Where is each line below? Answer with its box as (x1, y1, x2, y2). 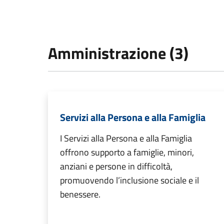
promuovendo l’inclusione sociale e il (60, 173, 199, 187)
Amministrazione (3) (48, 41, 188, 65)
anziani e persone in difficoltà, (60, 159, 172, 173)
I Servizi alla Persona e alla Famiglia (60, 131, 192, 145)
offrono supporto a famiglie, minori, (60, 145, 194, 159)
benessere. (60, 187, 100, 201)
